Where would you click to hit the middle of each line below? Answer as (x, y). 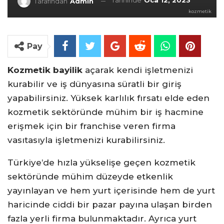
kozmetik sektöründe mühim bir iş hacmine (105, 112)
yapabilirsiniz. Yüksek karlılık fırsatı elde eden (108, 98)
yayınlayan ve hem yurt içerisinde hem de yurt (111, 190)
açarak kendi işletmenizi (138, 70)
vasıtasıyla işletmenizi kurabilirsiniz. (86, 140)
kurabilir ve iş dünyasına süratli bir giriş (94, 84)
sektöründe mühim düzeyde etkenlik (90, 176)
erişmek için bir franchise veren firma (91, 126)
